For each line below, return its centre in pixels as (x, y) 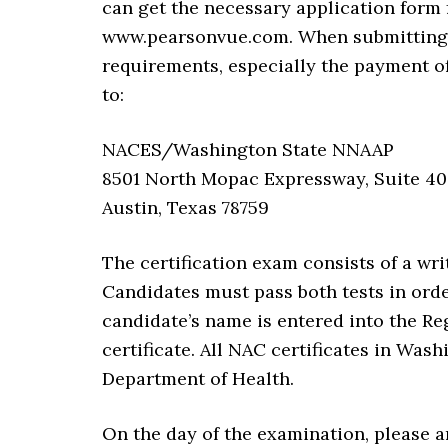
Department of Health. (198, 378)
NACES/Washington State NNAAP (248, 149)
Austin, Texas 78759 (185, 207)
